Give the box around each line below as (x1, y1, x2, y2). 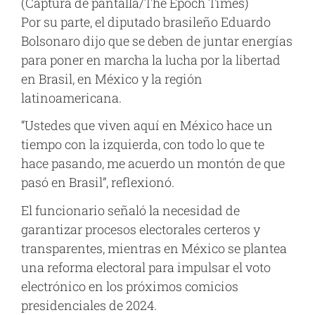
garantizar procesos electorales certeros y (21, 220, 260, 238)
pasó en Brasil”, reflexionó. (21, 174, 174, 191)
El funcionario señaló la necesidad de (21, 201, 240, 219)
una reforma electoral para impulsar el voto (21, 258, 271, 276)
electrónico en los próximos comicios (21, 277, 238, 295)
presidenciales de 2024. (21, 296, 157, 314)
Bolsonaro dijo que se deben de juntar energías (21, 32, 292, 49)
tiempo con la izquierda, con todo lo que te (21, 136, 264, 153)
